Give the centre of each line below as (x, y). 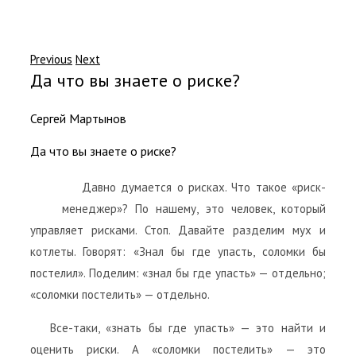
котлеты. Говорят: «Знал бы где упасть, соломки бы (178, 251)
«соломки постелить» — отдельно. (120, 294)
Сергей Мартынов (78, 119)
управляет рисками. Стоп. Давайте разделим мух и (178, 230)
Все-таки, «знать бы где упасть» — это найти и (188, 327)
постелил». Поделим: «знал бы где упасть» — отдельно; (178, 273)
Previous (51, 59)
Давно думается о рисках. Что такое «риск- (204, 187)
